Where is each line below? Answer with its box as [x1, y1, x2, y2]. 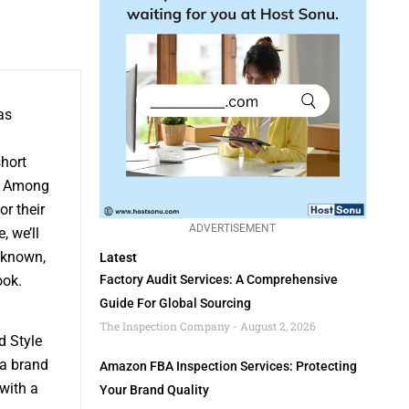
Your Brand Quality [99, 383, 209, 398]
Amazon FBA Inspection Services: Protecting [99, 359, 357, 374]
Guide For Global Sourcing [99, 296, 251, 311]
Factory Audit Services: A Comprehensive [99, 272, 338, 288]
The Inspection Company [99, 319, 233, 334]
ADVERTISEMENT [189, 221, 277, 235]
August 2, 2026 [236, 319, 316, 334]
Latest [99, 250, 137, 266]
